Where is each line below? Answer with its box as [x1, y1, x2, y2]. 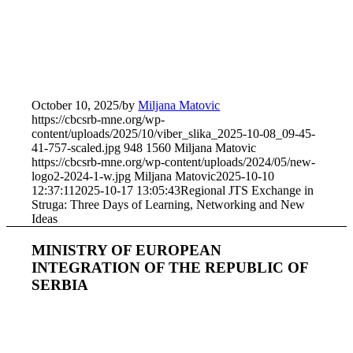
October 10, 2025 [32, 98, 120, 112]
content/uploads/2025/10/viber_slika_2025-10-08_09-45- [32, 126, 316, 140]
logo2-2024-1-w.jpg [32, 169, 132, 183]
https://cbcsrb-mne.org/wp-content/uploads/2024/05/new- [32, 154, 316, 169]
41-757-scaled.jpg [32, 140, 121, 154]
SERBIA [32, 276, 89, 293]
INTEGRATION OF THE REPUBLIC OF [32, 258, 309, 276]
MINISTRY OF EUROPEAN [32, 241, 222, 258]
